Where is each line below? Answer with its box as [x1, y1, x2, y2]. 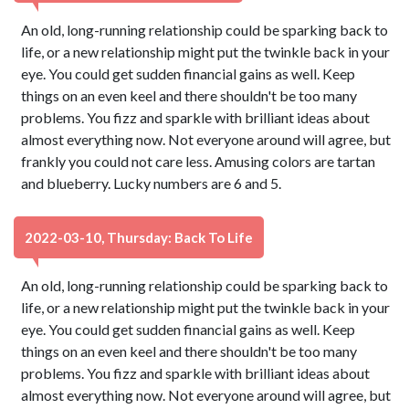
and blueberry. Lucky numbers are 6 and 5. [21, 174, 282, 192]
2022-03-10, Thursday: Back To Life [25, 229, 253, 246]
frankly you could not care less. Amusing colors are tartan [21, 152, 376, 170]
